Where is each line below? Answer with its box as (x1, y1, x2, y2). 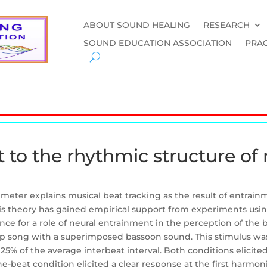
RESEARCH (203, 19, 250, 30)
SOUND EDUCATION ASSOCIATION (83, 37, 232, 48)
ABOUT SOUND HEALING (83, 19, 191, 30)
